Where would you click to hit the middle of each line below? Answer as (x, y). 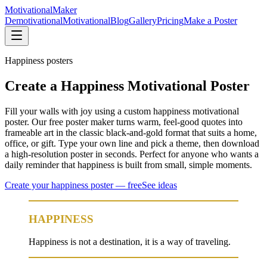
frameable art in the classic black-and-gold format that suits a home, (131, 132)
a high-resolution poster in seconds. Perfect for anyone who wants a (132, 154)
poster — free (115, 185)
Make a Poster (210, 21)
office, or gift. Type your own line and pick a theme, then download (132, 143)
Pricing (170, 21)
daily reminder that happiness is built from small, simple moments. (128, 164)
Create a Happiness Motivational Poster (127, 86)
